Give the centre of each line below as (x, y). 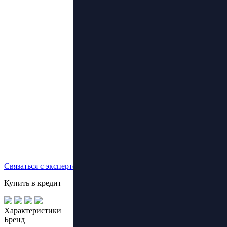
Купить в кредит (33, 183)
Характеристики (33, 210)
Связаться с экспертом (43, 166)
